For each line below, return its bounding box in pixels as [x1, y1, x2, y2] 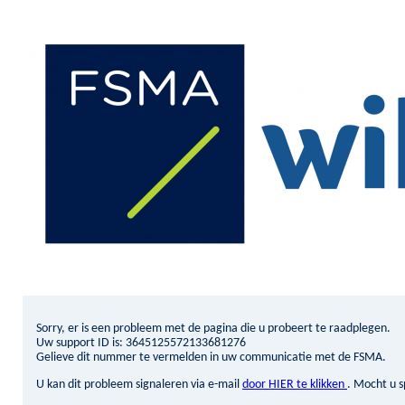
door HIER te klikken [242, 378, 347, 391]
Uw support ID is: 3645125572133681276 [36, 336, 246, 350]
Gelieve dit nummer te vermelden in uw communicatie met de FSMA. [36, 351, 386, 364]
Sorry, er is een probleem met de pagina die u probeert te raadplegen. [36, 322, 391, 335]
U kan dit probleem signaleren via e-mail [36, 378, 242, 391]
